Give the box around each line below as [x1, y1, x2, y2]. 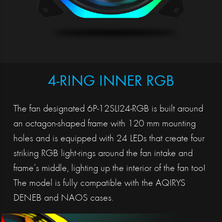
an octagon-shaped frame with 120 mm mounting [13, 119, 196, 129]
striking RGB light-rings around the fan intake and [13, 149, 193, 159]
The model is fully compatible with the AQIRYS [13, 178, 185, 189]
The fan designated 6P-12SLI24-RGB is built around [13, 104, 203, 114]
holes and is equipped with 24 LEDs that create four [13, 134, 205, 144]
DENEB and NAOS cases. [13, 193, 113, 204]
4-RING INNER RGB [48, 74, 174, 91]
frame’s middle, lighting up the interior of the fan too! [13, 164, 206, 174]
